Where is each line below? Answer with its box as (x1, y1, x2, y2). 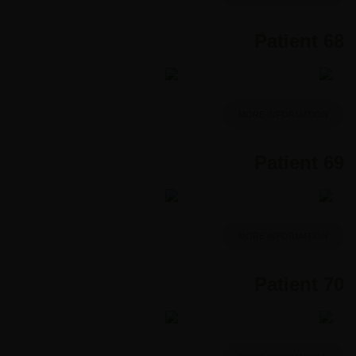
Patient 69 (254, 151, 344, 173)
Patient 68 (254, 29, 344, 52)
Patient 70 (254, 273, 344, 295)
